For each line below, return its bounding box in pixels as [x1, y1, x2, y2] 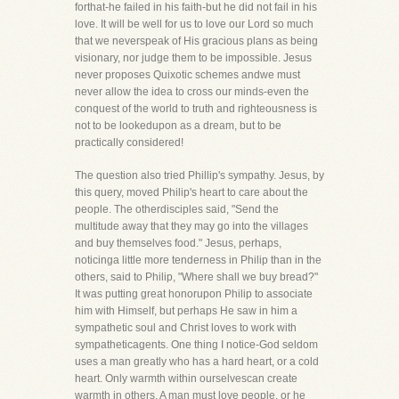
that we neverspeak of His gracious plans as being [75, 35, 318, 47]
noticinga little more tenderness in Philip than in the [75, 254, 322, 266]
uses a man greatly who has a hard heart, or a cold [75, 355, 319, 368]
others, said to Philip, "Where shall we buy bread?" [75, 271, 318, 283]
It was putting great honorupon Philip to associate [75, 288, 313, 300]
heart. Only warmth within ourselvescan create [75, 372, 297, 385]
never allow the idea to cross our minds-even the [75, 85, 309, 98]
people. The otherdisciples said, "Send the [75, 203, 279, 216]
